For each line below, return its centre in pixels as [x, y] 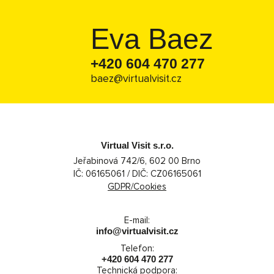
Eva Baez [152, 39]
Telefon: [137, 248]
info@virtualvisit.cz [137, 231]
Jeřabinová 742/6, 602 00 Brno [137, 161]
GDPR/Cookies [137, 186]
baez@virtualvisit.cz [136, 78]
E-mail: [137, 220]
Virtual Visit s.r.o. [137, 145]
